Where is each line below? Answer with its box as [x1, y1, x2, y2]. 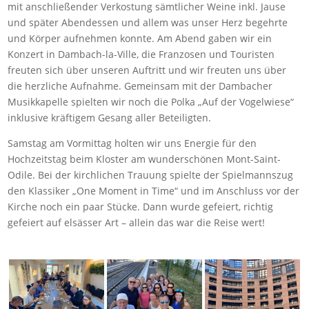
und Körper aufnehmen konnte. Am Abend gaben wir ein [8, 32, 272, 46]
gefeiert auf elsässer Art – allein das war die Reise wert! [8, 216, 266, 230]
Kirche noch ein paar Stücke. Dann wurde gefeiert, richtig [8, 200, 274, 214]
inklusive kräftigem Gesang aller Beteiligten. [8, 111, 212, 125]
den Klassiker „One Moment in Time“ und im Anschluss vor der [8, 184, 300, 198]
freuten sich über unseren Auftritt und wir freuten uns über [8, 63, 287, 77]
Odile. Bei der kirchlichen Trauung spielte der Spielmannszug [8, 168, 294, 182]
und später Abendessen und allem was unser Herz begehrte [8, 16, 288, 30]
